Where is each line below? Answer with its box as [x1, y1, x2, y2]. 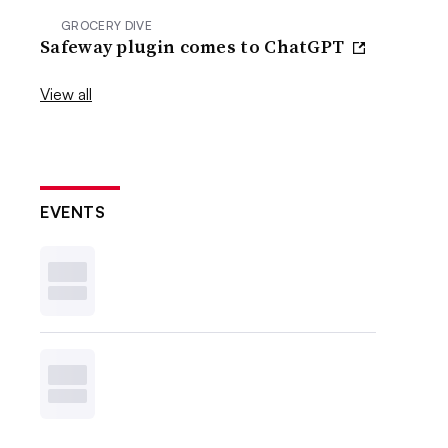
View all [40, 83, 93, 104]
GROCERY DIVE [61, 17, 152, 33]
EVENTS [40, 201, 106, 222]
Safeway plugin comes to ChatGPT [40, 33, 349, 59]
